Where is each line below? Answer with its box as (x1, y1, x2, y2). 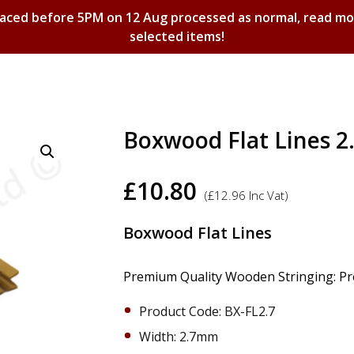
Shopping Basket (100, 121, 254, 147)
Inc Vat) (246, 187, 288, 203)
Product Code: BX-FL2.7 (139, 303, 275, 320)
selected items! (130, 28, 224, 45)
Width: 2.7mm (139, 328, 218, 345)
